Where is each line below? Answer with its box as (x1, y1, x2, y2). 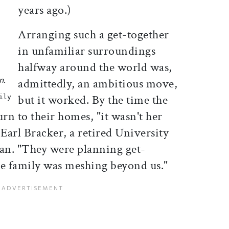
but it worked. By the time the (18, 92, 168, 108)
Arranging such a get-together (18, 27, 169, 43)
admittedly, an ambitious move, (18, 76, 178, 92)
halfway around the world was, (18, 59, 172, 76)
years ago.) (18, 2, 72, 18)
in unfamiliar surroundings (18, 43, 156, 59)
